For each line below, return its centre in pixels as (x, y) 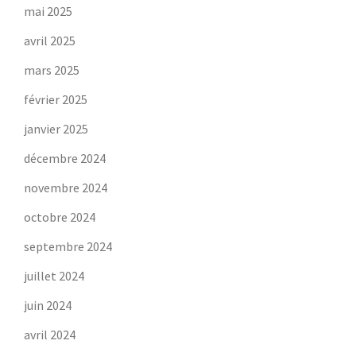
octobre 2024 (60, 217)
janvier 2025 (56, 129)
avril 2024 (50, 335)
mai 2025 (48, 11)
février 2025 (56, 99)
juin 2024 (48, 305)
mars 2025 (52, 70)
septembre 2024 (68, 246)
